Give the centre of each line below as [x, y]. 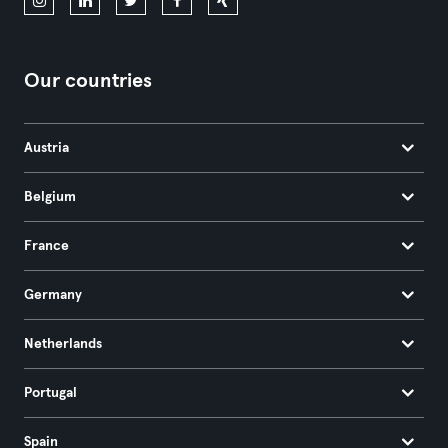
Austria [46, 148]
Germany [53, 295]
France [46, 246]
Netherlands [63, 344]
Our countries [88, 81]
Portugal [50, 393]
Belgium [50, 197]
